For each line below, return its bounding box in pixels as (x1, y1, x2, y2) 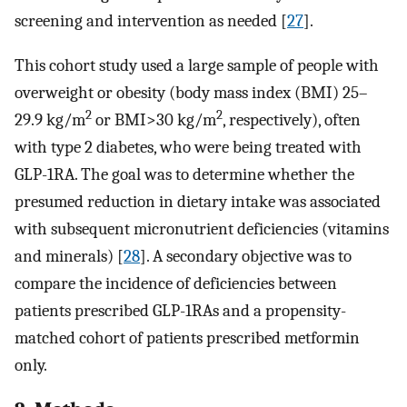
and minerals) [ (15, 246, 124, 266)
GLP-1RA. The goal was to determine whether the (15, 164, 354, 184)
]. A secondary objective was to (140, 246, 352, 266)
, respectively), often (223, 110, 361, 130)
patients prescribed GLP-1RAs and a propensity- (15, 301, 346, 321)
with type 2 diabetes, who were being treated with (15, 137, 362, 157)
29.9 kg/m (15, 110, 85, 130)
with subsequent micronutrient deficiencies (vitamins (15, 219, 389, 239)
